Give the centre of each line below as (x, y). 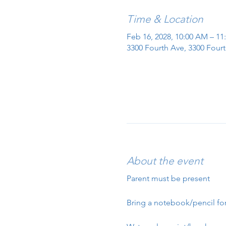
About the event (165, 160)
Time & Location (165, 19)
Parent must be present (168, 178)
